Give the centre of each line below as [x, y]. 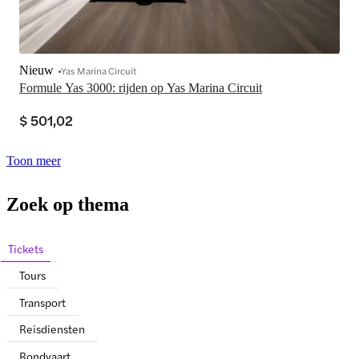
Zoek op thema [68, 205]
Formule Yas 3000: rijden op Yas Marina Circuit [141, 88]
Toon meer [34, 161]
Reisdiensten [52, 329]
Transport [42, 302]
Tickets [26, 248]
